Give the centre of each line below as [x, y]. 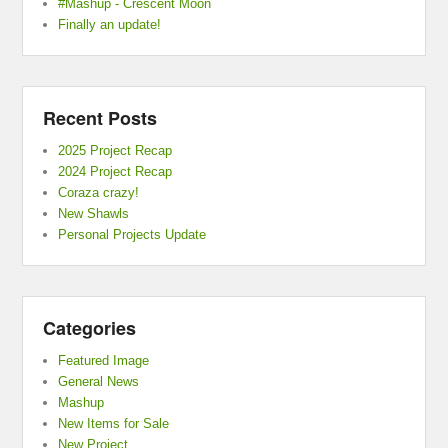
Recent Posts [100, 118]
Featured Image [104, 361]
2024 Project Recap [115, 172]
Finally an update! [110, 25]
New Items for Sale [114, 424]
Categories [90, 328]
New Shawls [94, 214]
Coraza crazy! [99, 193]
